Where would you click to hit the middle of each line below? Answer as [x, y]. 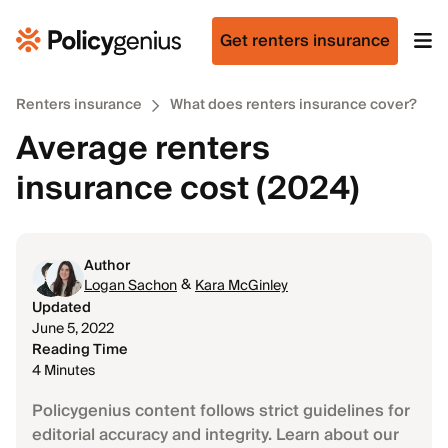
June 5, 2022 [73, 329]
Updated [61, 308]
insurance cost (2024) [188, 189]
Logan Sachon [130, 286]
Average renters [143, 149]
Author [107, 266]
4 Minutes [63, 371]
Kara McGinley [241, 286]
